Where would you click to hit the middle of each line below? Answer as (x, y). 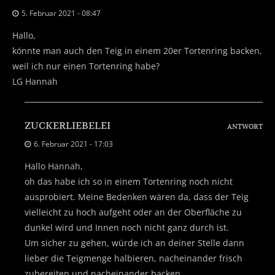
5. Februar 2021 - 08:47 (61, 13)
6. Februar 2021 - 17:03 (73, 144)
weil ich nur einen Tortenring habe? (86, 66)
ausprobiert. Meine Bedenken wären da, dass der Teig (137, 196)
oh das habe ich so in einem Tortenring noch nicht (129, 181)
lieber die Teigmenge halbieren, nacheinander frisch (134, 258)
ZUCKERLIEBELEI (68, 126)
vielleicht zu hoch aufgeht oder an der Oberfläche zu (133, 212)
